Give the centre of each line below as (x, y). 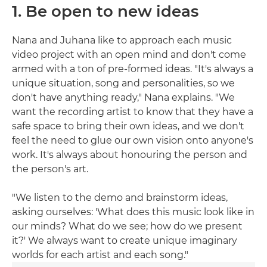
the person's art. (50, 169)
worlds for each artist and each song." (100, 255)
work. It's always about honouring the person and (130, 155)
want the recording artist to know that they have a (133, 112)
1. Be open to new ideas (105, 11)
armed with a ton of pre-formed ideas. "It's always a (133, 69)
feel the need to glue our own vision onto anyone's (133, 140)
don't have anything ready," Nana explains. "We (123, 97)
